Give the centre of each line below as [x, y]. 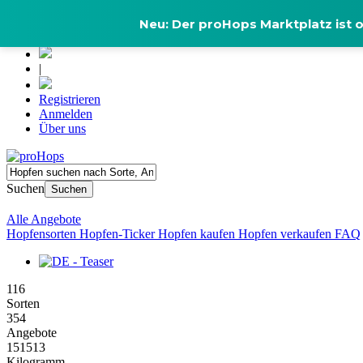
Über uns [62, 128]
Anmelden [66, 114]
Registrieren [70, 99]
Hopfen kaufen [198, 234]
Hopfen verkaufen [286, 234]
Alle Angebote [44, 219]
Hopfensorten [43, 234]
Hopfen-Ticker [119, 234]
